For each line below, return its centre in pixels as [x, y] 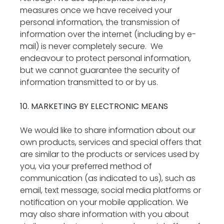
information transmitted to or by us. [89, 82]
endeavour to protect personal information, [105, 58]
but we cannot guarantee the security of [100, 70]
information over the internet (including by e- [108, 34]
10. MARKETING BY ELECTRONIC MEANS [94, 106]
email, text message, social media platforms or [110, 190]
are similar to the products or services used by [110, 154]
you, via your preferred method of [86, 166]
